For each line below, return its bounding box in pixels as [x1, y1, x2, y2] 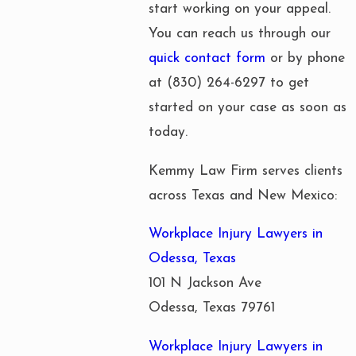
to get [265, 76, 309, 91]
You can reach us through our [149, 27, 331, 41]
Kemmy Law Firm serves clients [149, 164, 342, 178]
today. [149, 126, 188, 140]
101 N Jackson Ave [149, 277, 261, 291]
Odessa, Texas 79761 [149, 301, 275, 315]
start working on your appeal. [149, 2, 331, 17]
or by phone [265, 52, 345, 66]
